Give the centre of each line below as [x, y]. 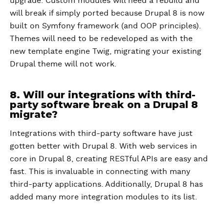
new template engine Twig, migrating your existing [106, 51]
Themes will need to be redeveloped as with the [101, 38]
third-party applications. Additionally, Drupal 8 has [106, 184]
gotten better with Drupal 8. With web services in [103, 146]
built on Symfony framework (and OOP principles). [105, 26]
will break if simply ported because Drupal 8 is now [107, 13]
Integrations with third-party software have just [101, 133]
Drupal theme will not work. [63, 64]
